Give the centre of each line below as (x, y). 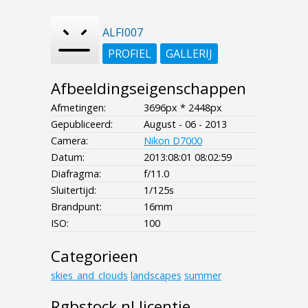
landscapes (156, 275)
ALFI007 (123, 32)
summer (203, 275)
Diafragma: (76, 173)
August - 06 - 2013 (185, 124)
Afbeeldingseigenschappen (148, 88)
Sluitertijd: (74, 190)
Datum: (68, 157)
